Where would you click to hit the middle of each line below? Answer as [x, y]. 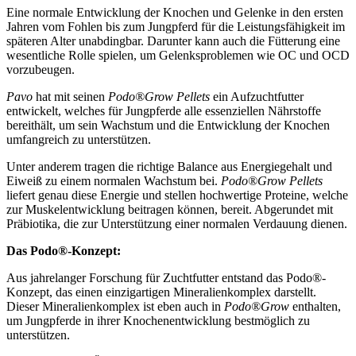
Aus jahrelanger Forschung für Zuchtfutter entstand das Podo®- [166, 277]
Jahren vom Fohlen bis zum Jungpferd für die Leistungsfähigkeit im [176, 26]
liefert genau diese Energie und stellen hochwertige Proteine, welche [177, 195]
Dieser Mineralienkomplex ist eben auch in [115, 306]
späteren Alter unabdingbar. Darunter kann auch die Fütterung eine [173, 41]
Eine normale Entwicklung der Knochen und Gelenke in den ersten [175, 12]
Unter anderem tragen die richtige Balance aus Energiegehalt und [169, 166]
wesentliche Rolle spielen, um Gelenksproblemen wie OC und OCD [178, 55]
